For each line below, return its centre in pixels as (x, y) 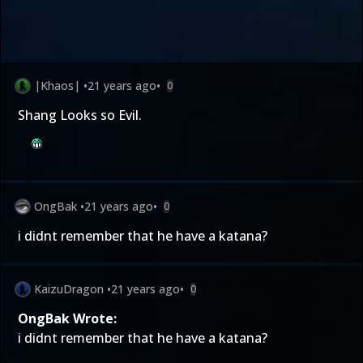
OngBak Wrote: (67, 318)
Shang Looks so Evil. (80, 115)
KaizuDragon (69, 289)
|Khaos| (57, 85)
